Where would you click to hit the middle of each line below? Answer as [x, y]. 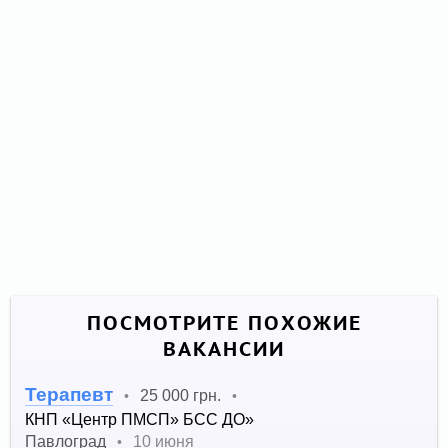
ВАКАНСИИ [224, 349]
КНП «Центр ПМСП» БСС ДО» [140, 419]
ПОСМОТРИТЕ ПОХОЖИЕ [224, 323]
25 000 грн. [181, 395]
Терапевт [69, 395]
